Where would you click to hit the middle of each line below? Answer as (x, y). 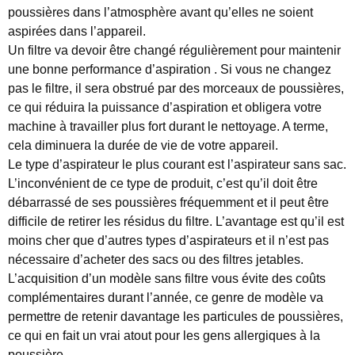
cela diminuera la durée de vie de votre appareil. (143, 145)
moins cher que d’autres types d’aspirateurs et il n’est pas (168, 240)
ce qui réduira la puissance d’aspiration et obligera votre (165, 107)
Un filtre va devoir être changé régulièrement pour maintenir (174, 50)
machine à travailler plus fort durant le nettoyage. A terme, (168, 126)
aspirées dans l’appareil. (77, 31)
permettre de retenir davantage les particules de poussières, (176, 316)
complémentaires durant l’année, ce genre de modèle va (166, 297)
